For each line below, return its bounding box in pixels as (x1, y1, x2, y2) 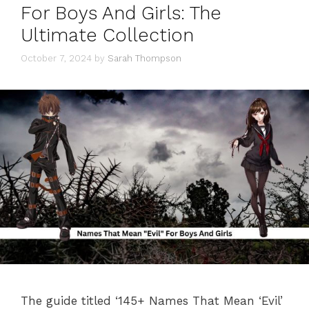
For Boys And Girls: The (21, 1, 221, 24)
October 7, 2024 (21, 53, 92, 64)
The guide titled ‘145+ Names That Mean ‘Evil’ (21, 293, 283, 308)
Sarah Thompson (108, 53, 181, 64)
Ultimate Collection (21, 23, 194, 46)
